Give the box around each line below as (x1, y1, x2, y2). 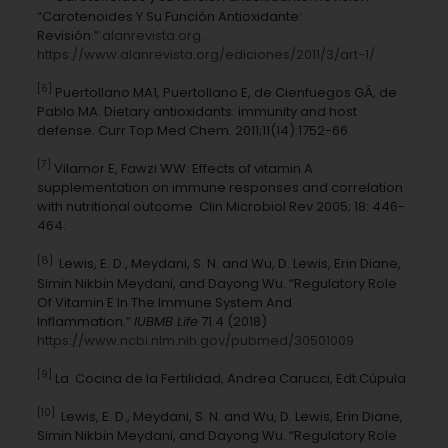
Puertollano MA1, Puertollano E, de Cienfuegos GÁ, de (51, 82, 397, 102)
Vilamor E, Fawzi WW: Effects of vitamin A (50, 159, 313, 179)
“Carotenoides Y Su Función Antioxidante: (36, 6, 302, 26)
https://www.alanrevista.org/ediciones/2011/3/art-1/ (36, 44, 375, 64)
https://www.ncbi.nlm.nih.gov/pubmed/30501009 (36, 330, 354, 350)
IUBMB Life (133, 311, 198, 331)
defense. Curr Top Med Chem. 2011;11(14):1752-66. (36, 120, 351, 140)
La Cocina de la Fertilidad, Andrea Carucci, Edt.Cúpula (51, 368, 406, 388)
